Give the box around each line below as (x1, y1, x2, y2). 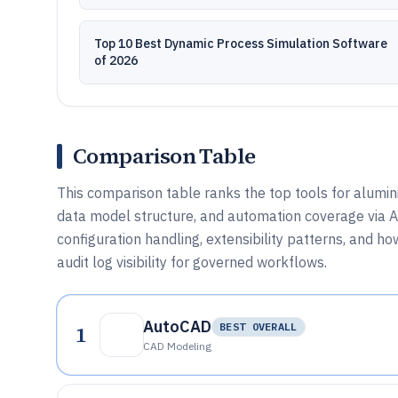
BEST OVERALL (219, 320, 298, 333)
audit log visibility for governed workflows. (57, 253, 327, 271)
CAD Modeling (143, 339, 211, 353)
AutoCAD (143, 316, 211, 337)
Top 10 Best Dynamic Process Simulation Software (94, 36, 387, 52)
